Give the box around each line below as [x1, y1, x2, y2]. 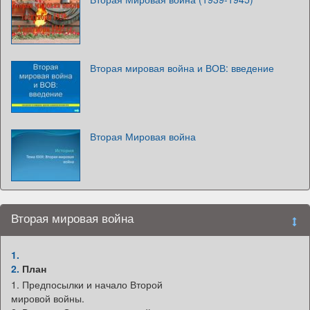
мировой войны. [11, 291, 84, 305]
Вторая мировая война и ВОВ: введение [90, 60, 274, 75]
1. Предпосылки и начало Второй [11, 277, 163, 291]
